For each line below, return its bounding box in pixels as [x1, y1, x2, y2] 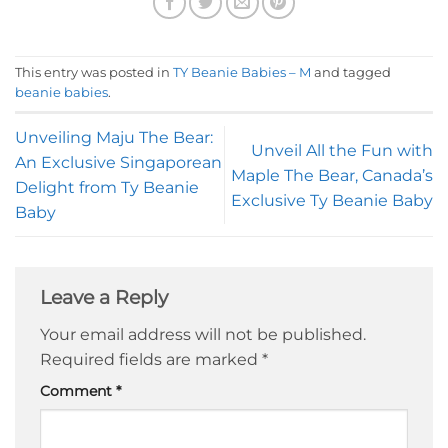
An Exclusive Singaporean [15, 153, 222, 173]
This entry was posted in [15, 65, 173, 81]
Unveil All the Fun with [251, 140, 433, 160]
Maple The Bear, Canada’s [231, 165, 433, 185]
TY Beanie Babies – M [173, 65, 311, 81]
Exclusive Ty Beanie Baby [231, 190, 433, 210]
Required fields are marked [40, 349, 262, 369]
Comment [40, 381, 116, 400]
